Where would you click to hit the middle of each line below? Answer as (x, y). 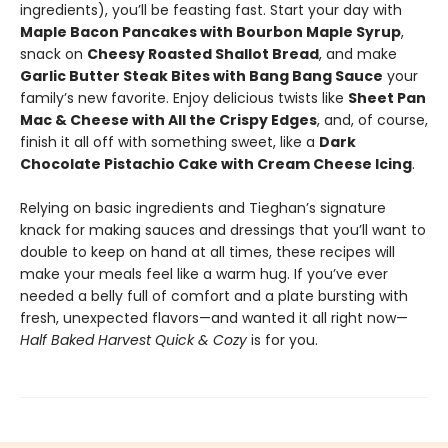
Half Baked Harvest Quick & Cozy (133, 340)
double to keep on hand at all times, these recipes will (207, 252)
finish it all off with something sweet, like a (169, 142)
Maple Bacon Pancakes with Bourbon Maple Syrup (210, 32)
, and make (358, 54)
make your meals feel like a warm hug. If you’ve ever (204, 274)
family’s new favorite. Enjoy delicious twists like (184, 98)
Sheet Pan (387, 98)
